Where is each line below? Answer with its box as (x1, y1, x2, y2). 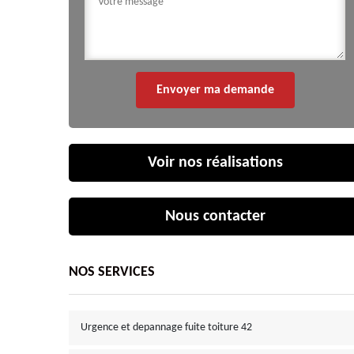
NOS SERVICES (69, 265, 155, 280)
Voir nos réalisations (147, 155, 283, 171)
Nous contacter (164, 209, 265, 224)
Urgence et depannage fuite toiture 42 (81, 322, 252, 333)
